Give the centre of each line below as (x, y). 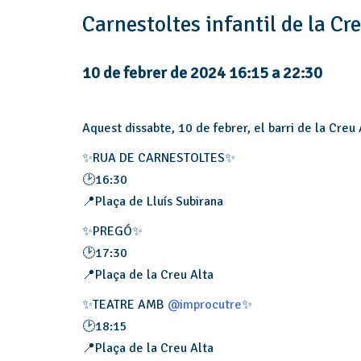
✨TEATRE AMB (125, 305)
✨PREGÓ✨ (112, 231)
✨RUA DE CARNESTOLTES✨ (159, 158)
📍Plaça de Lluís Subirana (153, 201)
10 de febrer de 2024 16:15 (175, 73)
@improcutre (205, 305)
